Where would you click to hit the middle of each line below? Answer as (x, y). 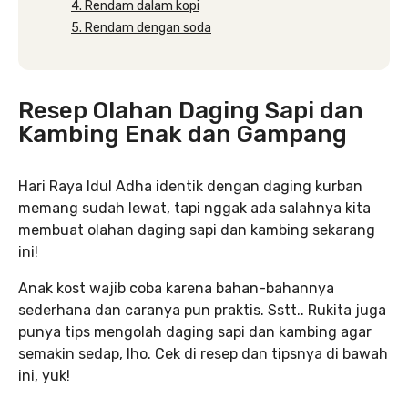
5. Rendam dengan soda (141, 27)
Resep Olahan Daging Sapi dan (191, 110)
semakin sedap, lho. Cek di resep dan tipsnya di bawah (203, 353)
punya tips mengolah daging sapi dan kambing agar (195, 331)
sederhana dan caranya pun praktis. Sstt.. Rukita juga (202, 310)
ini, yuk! (44, 375)
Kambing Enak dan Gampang (183, 134)
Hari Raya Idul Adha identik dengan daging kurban (190, 186)
